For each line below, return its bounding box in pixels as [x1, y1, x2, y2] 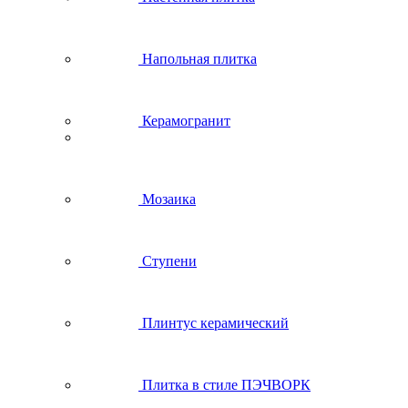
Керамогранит [142, 113, 230, 128]
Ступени [142, 253, 197, 269]
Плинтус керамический [142, 315, 289, 331]
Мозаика [142, 191, 196, 207]
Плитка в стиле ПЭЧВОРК [142, 377, 311, 393]
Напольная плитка [142, 51, 257, 66]
